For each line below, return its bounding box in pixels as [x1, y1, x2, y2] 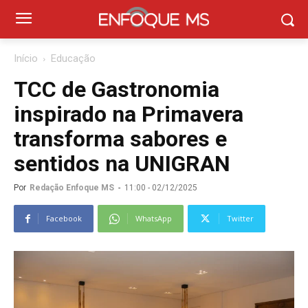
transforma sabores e [14, 126, 227, 152]
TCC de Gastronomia [14, 76, 219, 102]
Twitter [227, 213, 254, 223]
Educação [51, 52, 96, 65]
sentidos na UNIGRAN [14, 151, 230, 177]
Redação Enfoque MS [30, 183, 114, 192]
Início [14, 52, 38, 65]
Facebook [46, 213, 82, 223]
